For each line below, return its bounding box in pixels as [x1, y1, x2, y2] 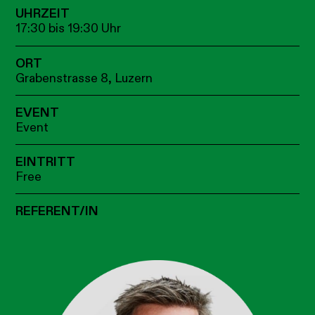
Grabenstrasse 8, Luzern [15, 70, 153, 86]
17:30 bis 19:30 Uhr [15, 20, 122, 37]
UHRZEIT [15, 6, 70, 22]
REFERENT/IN [15, 203, 99, 220]
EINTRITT [15, 154, 76, 171]
